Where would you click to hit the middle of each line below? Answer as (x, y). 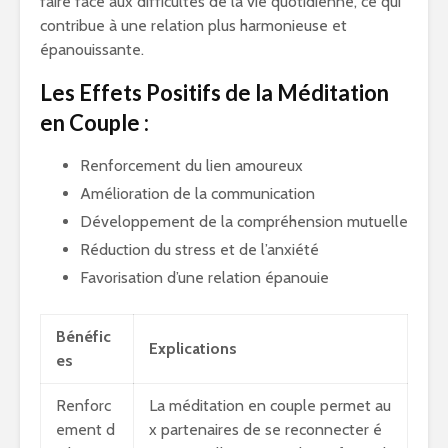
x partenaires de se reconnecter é (265, 429)
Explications (193, 348)
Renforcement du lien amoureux (191, 165)
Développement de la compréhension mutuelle (244, 221)
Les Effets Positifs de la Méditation (214, 92)
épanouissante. (92, 49)
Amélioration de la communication (197, 193)
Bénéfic (83, 336)
